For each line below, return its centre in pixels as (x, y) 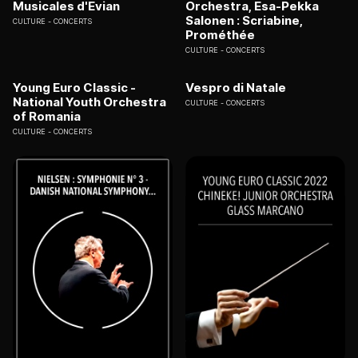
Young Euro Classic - (74, 87)
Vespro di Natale (236, 87)
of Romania (47, 116)
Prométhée (220, 34)
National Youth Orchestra (89, 101)
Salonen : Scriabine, (244, 20)
